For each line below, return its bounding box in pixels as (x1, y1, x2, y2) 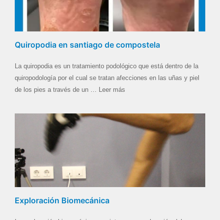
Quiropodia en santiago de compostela (15, 39, 160, 50)
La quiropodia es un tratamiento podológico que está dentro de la (15, 62, 198, 70)
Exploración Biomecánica (15, 195, 110, 205)
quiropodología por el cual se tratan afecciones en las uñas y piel (15, 74, 199, 82)
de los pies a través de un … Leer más (15, 85, 125, 93)
